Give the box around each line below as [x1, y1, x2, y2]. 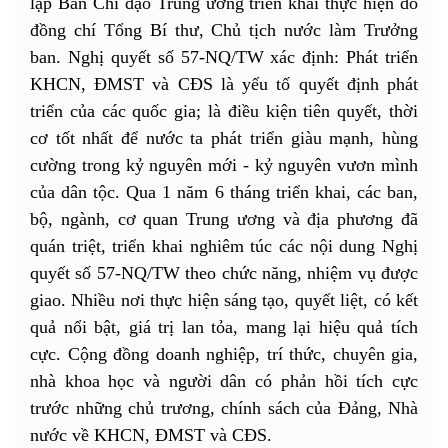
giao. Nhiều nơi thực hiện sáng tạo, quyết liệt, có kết [30, 289, 418, 310]
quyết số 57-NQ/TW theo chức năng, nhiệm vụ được [30, 262, 418, 283]
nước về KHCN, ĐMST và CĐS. [30, 424, 272, 445]
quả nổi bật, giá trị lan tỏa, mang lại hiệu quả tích [30, 316, 418, 337]
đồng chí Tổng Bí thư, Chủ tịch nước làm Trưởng [30, 19, 418, 40]
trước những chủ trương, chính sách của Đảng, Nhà [30, 397, 418, 418]
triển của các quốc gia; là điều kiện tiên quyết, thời [30, 100, 418, 121]
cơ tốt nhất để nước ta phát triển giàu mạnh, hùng [30, 127, 418, 148]
